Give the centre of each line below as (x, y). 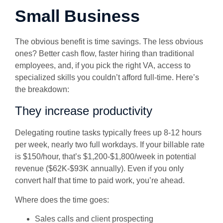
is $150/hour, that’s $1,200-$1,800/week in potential (106, 157)
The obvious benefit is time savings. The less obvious (109, 41)
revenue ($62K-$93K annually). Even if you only (99, 169)
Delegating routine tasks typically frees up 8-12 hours (108, 133)
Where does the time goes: (62, 200)
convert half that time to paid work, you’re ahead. (101, 181)
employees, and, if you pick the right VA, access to (103, 65)
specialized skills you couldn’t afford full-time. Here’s (107, 77)
